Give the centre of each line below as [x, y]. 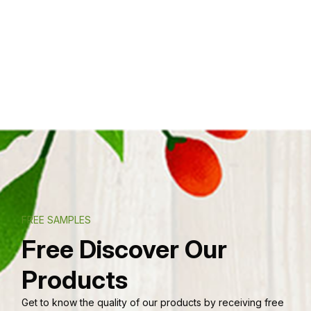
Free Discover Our [124, 249]
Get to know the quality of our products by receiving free [153, 302]
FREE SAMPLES [56, 219]
